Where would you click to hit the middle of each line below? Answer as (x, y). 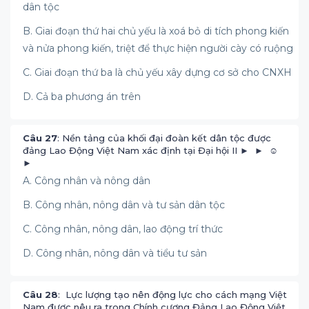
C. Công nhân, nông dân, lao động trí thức (123, 229)
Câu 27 (40, 138)
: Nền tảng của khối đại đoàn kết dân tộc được (164, 138)
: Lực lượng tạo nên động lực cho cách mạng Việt (172, 295)
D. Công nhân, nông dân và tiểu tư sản (115, 253)
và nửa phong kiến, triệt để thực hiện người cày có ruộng (158, 48)
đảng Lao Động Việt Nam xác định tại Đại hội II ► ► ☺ (152, 150)
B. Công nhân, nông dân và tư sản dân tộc (125, 205)
